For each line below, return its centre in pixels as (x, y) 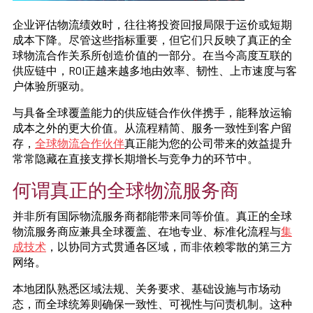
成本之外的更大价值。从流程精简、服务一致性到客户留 (152, 127)
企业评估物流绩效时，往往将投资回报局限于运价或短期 (152, 24)
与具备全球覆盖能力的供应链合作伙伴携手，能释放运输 (152, 112)
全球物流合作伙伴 (80, 143)
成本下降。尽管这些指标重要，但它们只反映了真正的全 (152, 39)
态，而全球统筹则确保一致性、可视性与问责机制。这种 (152, 303)
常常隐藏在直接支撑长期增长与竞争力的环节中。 (136, 158)
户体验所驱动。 (52, 85)
